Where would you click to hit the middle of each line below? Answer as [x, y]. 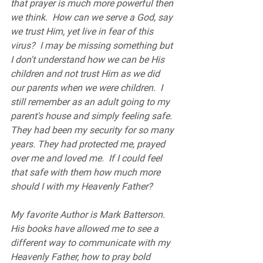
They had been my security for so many [93, 130]
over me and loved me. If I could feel [87, 158]
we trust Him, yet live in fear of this [83, 31]
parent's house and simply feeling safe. [92, 116]
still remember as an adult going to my [91, 102]
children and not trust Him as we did [86, 74]
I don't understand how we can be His [89, 60]
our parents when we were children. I [88, 88]
